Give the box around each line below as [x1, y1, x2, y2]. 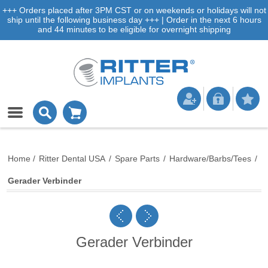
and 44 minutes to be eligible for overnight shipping [37, 25, 231, 34]
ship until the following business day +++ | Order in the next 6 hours [7, 15, 261, 25]
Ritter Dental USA [39, 154, 106, 163]
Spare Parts [115, 154, 160, 163]
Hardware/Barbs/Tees [169, 154, 252, 163]
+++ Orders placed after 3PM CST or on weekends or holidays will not [2, 5, 266, 15]
